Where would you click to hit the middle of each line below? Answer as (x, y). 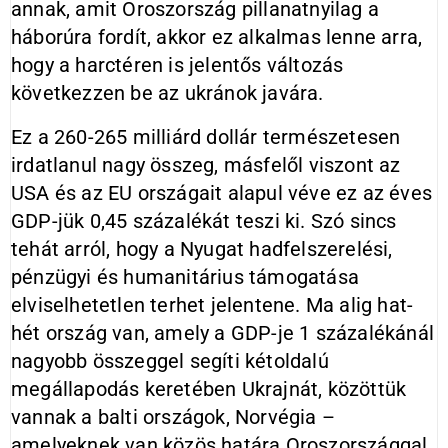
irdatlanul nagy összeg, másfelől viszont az (206, 165)
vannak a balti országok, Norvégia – (173, 417)
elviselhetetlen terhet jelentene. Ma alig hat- (212, 305)
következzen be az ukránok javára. (167, 93)
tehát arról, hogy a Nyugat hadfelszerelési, (202, 249)
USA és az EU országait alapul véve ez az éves (222, 193)
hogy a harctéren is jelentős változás (177, 65)
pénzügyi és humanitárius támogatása (185, 277)
